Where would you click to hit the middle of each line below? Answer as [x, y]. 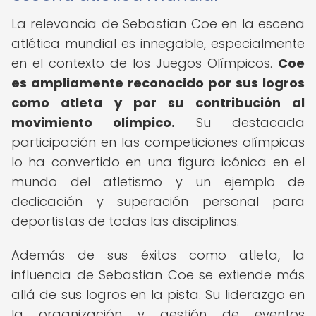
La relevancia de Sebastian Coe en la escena [158, 24]
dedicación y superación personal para [158, 201]
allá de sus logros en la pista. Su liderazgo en [158, 294]
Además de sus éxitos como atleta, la [158, 255]
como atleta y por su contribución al [158, 103]
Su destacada [240, 122]
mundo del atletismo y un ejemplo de [158, 182]
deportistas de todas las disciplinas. [125, 221]
